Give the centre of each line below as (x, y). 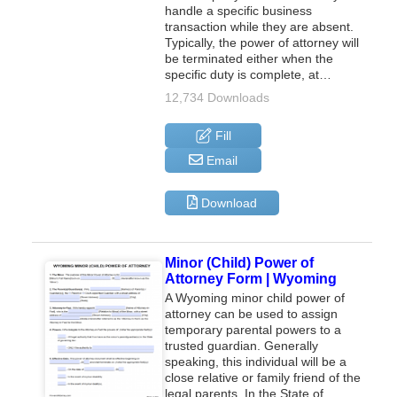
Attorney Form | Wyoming (251, 278)
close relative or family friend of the (263, 377)
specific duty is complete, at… (249, 74)
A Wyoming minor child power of (255, 297)
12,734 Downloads (218, 97)
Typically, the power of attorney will (262, 42)
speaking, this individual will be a (256, 361)
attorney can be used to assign (252, 313)
